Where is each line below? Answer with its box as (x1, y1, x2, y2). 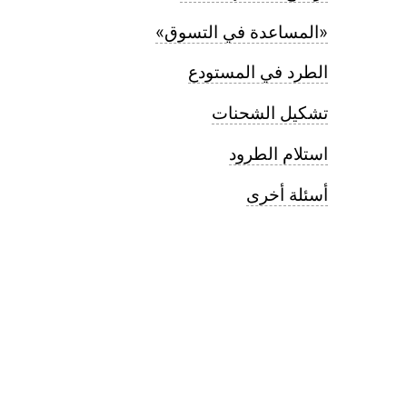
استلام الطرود (229, 143, 328, 164)
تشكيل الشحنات (212, 103, 328, 124)
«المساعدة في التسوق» (155, 21, 328, 43)
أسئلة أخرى (246, 184, 328, 205)
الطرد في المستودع (188, 62, 328, 84)
